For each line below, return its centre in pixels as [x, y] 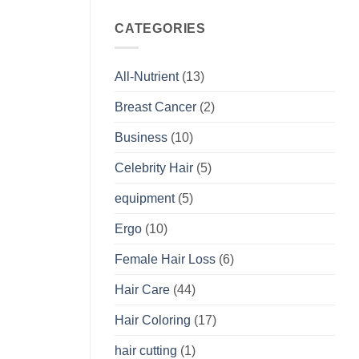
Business [141, 138]
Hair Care [142, 290]
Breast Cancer [155, 107]
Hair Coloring [153, 321]
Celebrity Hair [154, 168]
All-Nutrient [147, 77]
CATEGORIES [160, 28]
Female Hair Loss [165, 260]
